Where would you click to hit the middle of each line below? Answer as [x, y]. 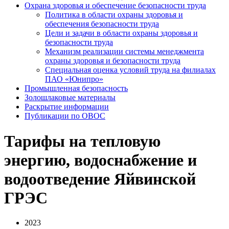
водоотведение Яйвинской [100, 179]
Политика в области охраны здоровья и [114, 15]
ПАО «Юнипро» [74, 79]
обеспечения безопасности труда [102, 24]
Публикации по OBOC [65, 116]
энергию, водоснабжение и [100, 160]
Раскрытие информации [67, 107]
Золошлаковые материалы [70, 98]
